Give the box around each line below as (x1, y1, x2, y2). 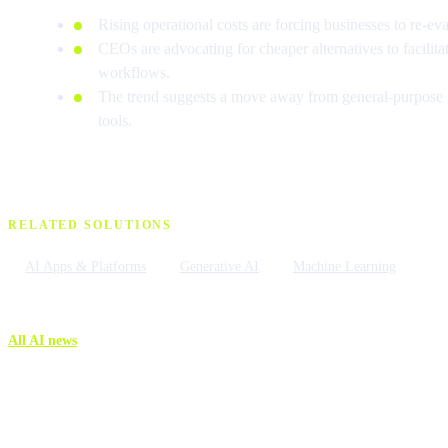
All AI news (8, 332, 77, 349)
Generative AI (180, 258, 259, 275)
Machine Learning (293, 258, 396, 275)
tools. (97, 112, 132, 130)
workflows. (97, 64, 170, 82)
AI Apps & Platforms (25, 258, 146, 275)
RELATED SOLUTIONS (8, 218, 173, 233)
